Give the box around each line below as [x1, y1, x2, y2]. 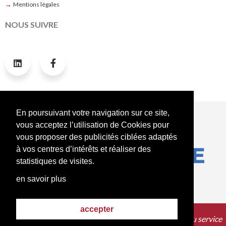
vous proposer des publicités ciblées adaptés [16, 133, 177, 142]
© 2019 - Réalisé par [4, 214, 78, 224]
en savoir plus [16, 175, 66, 184]
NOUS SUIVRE [5, 20, 58, 30]
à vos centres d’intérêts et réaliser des [16, 145, 151, 154]
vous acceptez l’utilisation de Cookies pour [16, 121, 169, 130]
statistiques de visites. [16, 157, 94, 166]
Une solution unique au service [114, 214, 222, 224]
